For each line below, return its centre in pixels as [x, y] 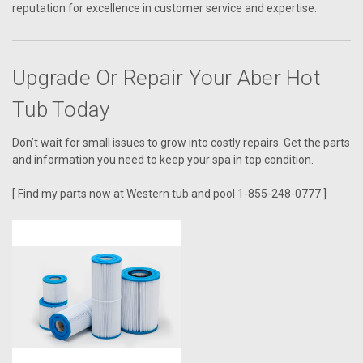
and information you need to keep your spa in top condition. [163, 159]
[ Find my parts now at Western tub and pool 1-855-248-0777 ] [169, 193]
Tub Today [61, 109]
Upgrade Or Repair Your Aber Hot [166, 77]
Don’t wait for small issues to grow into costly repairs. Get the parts [181, 142]
